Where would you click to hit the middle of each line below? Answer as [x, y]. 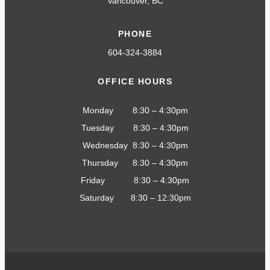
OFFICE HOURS [135, 82]
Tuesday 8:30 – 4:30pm [135, 128]
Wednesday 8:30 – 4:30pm [135, 146]
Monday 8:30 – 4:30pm [135, 111]
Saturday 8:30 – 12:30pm [135, 198]
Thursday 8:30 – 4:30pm [135, 163]
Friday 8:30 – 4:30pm [135, 181]
